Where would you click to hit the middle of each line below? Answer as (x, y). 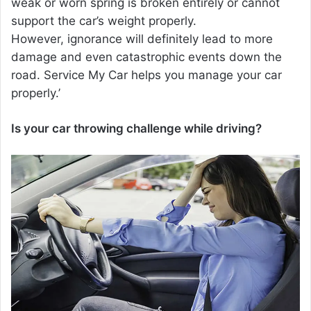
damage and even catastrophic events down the (146, 57)
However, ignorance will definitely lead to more (142, 39)
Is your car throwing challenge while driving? (136, 129)
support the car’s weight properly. (104, 21)
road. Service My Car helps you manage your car (146, 75)
